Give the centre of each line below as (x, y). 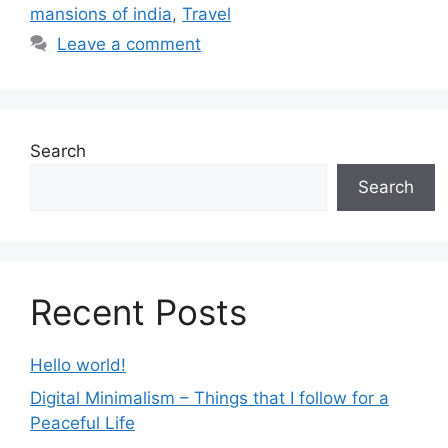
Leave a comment (129, 43)
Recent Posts (138, 311)
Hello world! (78, 364)
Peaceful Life (82, 423)
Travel (206, 13)
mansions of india (101, 13)
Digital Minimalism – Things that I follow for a (209, 398)
